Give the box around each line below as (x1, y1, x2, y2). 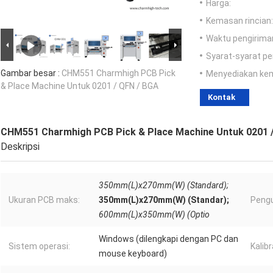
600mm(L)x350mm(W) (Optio (99, 210, 210, 220)
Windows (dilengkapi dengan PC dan (99, 234, 238, 244)
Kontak (208, 93, 235, 102)
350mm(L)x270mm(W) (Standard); (99, 180, 229, 191)
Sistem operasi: (9, 241, 70, 252)
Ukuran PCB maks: (9, 195, 80, 205)
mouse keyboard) (99, 249, 167, 259)
